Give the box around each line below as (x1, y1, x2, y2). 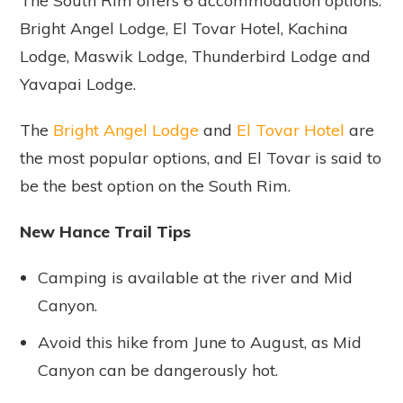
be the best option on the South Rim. (20, 175, 291, 196)
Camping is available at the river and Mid (38, 266, 353, 288)
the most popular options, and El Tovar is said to (20, 147, 381, 168)
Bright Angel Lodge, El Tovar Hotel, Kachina (20, 17, 348, 39)
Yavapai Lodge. (20, 73, 136, 94)
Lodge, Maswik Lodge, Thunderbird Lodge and (20, 45, 371, 67)
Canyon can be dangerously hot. (38, 359, 278, 381)
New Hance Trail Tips (20, 220, 191, 242)
